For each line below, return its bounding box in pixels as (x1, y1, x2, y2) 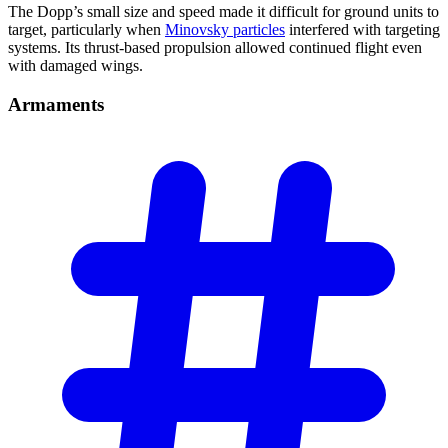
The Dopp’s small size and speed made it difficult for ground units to (8, 3, 439, 21)
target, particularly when (8, 21, 165, 39)
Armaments (8, 93, 104, 115)
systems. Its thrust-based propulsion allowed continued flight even (8, 39, 422, 57)
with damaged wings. (8, 57, 143, 75)
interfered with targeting (285, 21, 440, 39)
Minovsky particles (165, 21, 285, 39)
